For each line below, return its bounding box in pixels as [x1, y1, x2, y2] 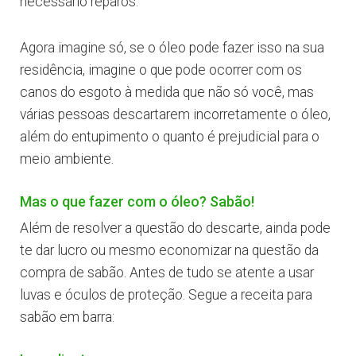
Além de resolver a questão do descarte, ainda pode [20, 220, 331, 237]
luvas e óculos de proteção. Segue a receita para [20, 287, 312, 304]
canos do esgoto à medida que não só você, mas [20, 84, 314, 101]
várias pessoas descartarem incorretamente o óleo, [20, 106, 331, 123]
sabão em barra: [20, 309, 114, 326]
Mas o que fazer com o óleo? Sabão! [20, 193, 254, 211]
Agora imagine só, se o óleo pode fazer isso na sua [20, 40, 324, 56]
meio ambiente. [20, 151, 114, 168]
